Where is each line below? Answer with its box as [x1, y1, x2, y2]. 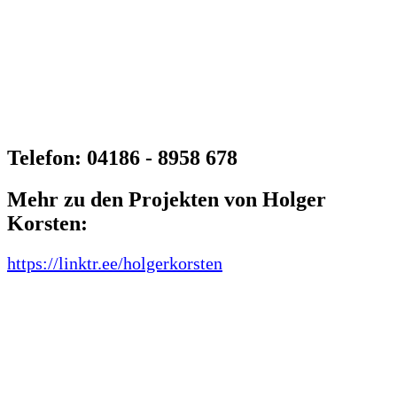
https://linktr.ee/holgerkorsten [7, 253, 222, 273]
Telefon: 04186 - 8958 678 [7, 145, 237, 169]
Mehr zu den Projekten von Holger [7, 187, 326, 211]
